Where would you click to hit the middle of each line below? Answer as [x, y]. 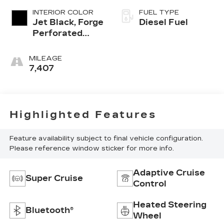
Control [150, 184]
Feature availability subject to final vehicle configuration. [106, 139]
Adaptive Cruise [169, 173]
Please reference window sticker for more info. [91, 149]
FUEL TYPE [159, 13]
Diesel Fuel [163, 22]
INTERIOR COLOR [63, 13]
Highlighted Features [83, 114]
